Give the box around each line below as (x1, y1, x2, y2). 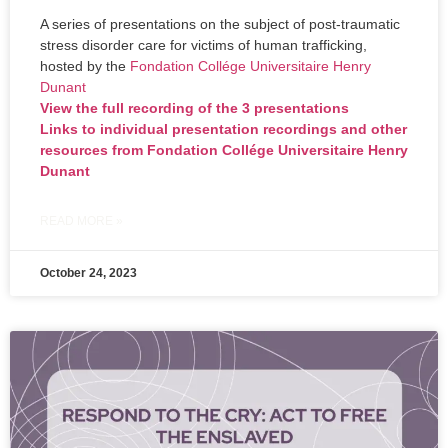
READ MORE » (40, 214, 123, 229)
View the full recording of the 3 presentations (40, 100, 349, 117)
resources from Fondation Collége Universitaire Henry (40, 142, 408, 159)
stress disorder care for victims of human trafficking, (40, 37, 367, 54)
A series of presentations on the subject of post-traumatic (40, 16, 400, 33)
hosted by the (40, 58, 130, 75)
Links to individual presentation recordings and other (40, 121, 407, 138)
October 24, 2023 (40, 266, 137, 281)
